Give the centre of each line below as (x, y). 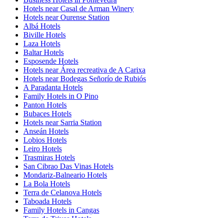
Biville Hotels (45, 35)
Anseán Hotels (46, 131)
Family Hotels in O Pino (61, 96)
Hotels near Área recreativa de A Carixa (84, 70)
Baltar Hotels (44, 53)
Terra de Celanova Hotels (63, 193)
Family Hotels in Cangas (61, 210)
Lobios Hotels (45, 140)
